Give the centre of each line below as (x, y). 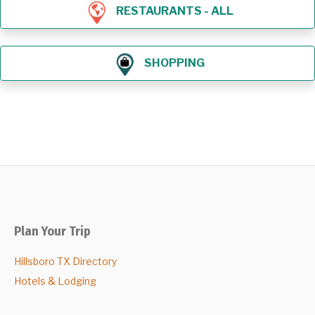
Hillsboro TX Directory (65, 262)
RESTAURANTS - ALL (174, 11)
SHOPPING (174, 63)
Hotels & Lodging (55, 281)
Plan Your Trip (52, 232)
